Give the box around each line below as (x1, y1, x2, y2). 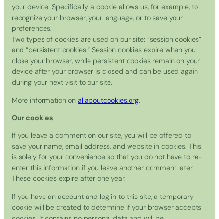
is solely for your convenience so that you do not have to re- (12, 153, 202, 162)
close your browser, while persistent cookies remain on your (12, 56, 200, 66)
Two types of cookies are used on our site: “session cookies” (12, 35, 201, 44)
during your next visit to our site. (12, 78, 112, 87)
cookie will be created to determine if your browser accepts (12, 202, 201, 212)
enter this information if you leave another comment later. (12, 163, 194, 173)
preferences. (12, 24, 52, 33)
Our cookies (12, 113, 53, 123)
